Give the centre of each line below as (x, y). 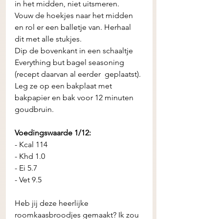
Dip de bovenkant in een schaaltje (75, 51)
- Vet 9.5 (28, 180)
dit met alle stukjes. (49, 39)
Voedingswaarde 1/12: (53, 133)
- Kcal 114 (31, 144)
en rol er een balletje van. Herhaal (74, 27)
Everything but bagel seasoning (70, 62)
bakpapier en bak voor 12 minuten (75, 98)
